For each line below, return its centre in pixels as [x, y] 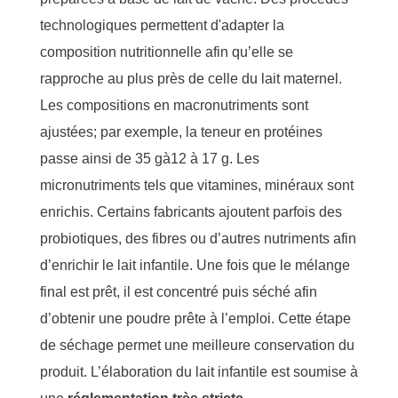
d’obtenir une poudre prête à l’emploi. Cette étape [195, 318]
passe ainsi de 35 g [101, 158]
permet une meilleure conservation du [236, 345]
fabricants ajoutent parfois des [248, 211]
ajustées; [70, 131]
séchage [88, 345]
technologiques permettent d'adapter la [162, 25]
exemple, [155, 131]
